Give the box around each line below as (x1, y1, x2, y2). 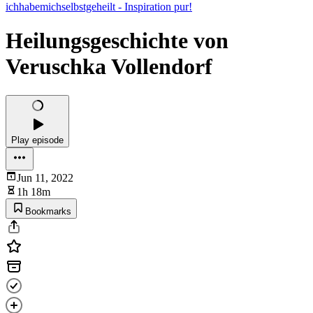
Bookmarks (25, 205, 71, 217)
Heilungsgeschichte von (6, 28, 228, 54)
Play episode (11, 134, 64, 145)
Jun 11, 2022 (17, 171, 73, 184)
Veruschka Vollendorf (6, 54, 212, 80)
